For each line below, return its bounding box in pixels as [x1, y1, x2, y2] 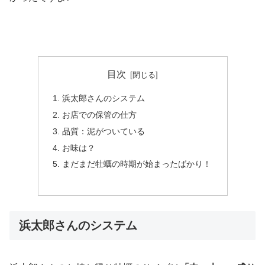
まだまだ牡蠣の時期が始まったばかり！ [62, 159, 211, 169]
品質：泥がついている [62, 126, 145, 136]
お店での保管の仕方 [62, 109, 137, 119]
